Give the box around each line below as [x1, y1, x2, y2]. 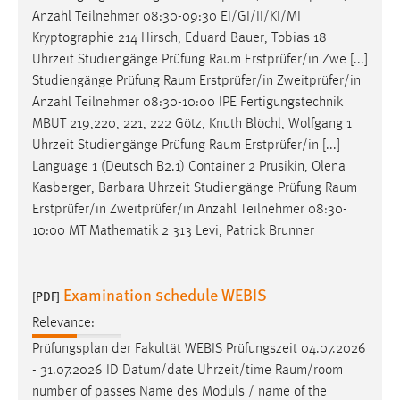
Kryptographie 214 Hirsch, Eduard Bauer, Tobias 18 [32, 30, 327, 46]
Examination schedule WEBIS [63, 282, 267, 305]
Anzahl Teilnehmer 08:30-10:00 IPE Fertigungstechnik [32, 95, 343, 110]
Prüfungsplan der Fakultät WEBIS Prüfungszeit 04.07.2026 [32, 342, 366, 357]
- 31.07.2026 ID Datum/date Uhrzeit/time [32, 363, 275, 379]
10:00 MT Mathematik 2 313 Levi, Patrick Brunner [32, 223, 314, 238]
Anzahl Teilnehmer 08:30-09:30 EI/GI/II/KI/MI [32, 9, 301, 24]
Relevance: [32, 316, 95, 331]
